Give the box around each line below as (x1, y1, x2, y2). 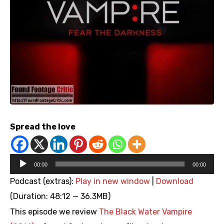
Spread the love (10, 122, 75, 132)
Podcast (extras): (10, 176, 75, 186)
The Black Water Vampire (99, 207, 192, 217)
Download (156, 176, 193, 186)
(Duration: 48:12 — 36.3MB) (10, 191, 110, 201)
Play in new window (75, 176, 150, 186)
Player (9, 171, 33, 181)
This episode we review (10, 207, 99, 217)
